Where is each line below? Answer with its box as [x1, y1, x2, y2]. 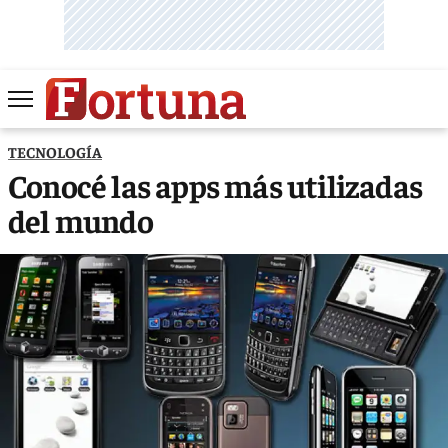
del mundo [8, 199, 153, 240]
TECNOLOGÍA [8, 141, 102, 161]
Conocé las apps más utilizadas [8, 164, 423, 205]
